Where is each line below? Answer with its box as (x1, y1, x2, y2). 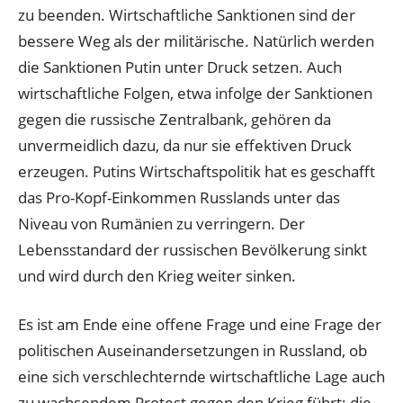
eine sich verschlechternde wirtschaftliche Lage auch (18, 366, 385, 388)
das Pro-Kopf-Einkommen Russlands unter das (18, 186, 340, 208)
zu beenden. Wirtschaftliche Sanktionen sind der (18, 4, 355, 25)
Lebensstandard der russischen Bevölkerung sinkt (18, 238, 367, 260)
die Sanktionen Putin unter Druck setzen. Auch (18, 56, 342, 77)
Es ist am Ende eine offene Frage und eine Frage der (18, 314, 381, 336)
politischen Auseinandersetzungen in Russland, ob (18, 340, 367, 362)
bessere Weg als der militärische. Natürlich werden (18, 30, 374, 51)
